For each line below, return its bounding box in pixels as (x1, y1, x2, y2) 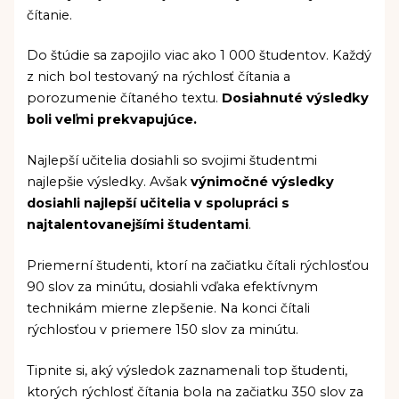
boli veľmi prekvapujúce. (27, 111, 198, 128)
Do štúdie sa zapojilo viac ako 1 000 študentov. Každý (27, 47, 372, 64)
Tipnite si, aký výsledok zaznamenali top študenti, (27, 362, 348, 379)
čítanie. (27, 6, 73, 23)
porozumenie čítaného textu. (27, 90, 223, 107)
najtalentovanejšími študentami (27, 216, 249, 233)
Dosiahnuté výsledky (222, 90, 370, 107)
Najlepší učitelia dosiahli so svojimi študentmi (27, 152, 318, 169)
